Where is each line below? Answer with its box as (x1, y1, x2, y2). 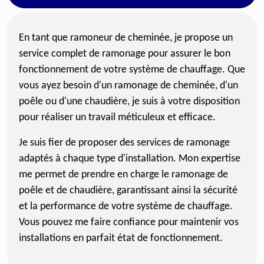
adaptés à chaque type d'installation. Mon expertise (19, 153, 240, 164)
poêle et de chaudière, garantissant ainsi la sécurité (19, 185, 237, 196)
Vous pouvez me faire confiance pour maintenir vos (19, 217, 239, 228)
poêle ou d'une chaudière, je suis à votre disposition (19, 96, 240, 107)
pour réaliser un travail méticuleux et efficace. (19, 112, 216, 123)
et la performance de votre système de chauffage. (19, 201, 233, 212)
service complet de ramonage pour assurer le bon (19, 48, 230, 60)
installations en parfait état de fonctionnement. (19, 233, 223, 244)
